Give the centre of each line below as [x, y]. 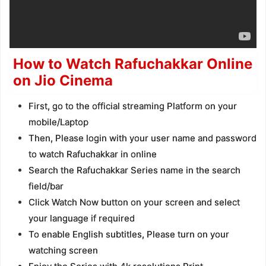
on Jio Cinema [63, 81]
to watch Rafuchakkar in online [92, 154]
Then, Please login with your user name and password [142, 138]
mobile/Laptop [58, 122]
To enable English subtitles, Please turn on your [129, 235]
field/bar [46, 186]
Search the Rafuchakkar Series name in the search [134, 170]
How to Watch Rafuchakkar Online [132, 64]
